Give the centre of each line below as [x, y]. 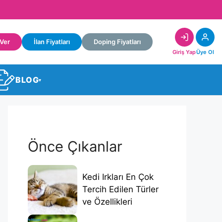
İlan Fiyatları [52, 42]
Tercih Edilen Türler [120, 190]
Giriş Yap [184, 52]
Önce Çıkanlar [75, 146]
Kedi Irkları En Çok [118, 177]
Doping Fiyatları [117, 42]
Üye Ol [205, 52]
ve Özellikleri [107, 202]
